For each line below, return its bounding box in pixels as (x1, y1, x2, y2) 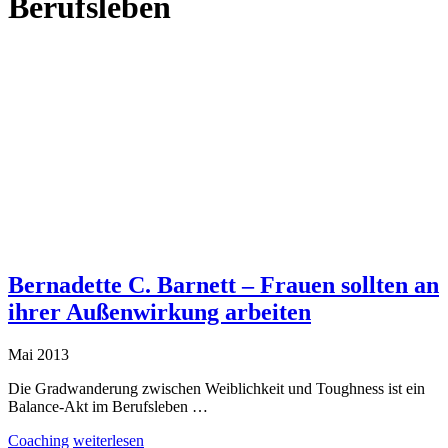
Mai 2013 (8, 345, 69, 363)
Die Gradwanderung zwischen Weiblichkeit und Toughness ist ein (8, 379, 425, 397)
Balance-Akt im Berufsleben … (8, 397, 208, 415)
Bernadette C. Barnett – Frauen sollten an (8, 271, 439, 298)
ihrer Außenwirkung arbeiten (8, 298, 311, 325)
